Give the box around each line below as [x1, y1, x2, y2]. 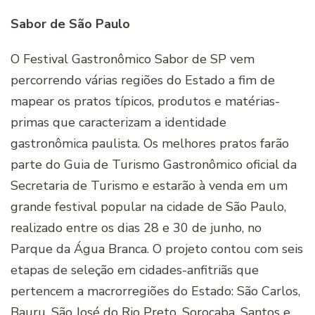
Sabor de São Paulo [11, 15, 130, 33]
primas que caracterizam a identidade [11, 114, 226, 131]
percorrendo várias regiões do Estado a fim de [11, 72, 275, 89]
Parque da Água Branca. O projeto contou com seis [11, 240, 303, 258]
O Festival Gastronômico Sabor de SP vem [11, 51, 255, 68]
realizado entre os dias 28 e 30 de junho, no [11, 219, 262, 237]
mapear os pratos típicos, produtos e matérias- [11, 93, 280, 110]
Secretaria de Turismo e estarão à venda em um [11, 177, 288, 195]
